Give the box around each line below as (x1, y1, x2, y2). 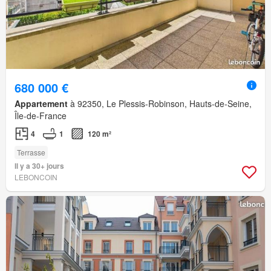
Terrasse (17, 147, 45, 158)
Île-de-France (15, 109, 67, 122)
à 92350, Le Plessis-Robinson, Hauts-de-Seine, (68, 97, 252, 110)
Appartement (15, 97, 68, 110)
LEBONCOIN (15, 172, 57, 183)
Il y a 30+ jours (15, 160, 64, 172)
